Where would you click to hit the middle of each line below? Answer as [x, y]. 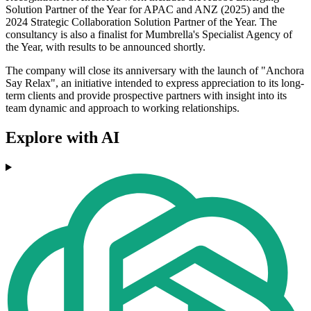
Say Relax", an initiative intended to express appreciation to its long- [155, 83]
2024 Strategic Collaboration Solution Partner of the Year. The [141, 22]
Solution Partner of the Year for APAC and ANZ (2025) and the [145, 10]
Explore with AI [62, 138]
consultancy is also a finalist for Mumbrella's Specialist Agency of [149, 35]
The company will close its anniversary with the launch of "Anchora [155, 71]
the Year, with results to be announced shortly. [106, 47]
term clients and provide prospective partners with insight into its [146, 96]
